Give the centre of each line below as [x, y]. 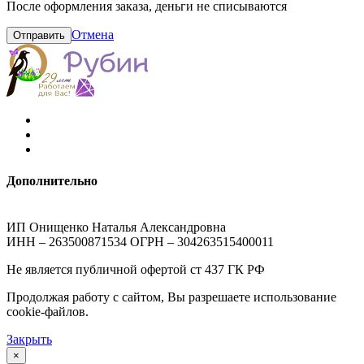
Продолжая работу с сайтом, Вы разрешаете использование [171, 297]
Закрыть [29, 340]
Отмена [93, 34]
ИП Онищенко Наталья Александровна [116, 227]
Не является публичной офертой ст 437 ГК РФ [136, 270]
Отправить [39, 35]
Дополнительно [52, 180]
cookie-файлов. [48, 312]
